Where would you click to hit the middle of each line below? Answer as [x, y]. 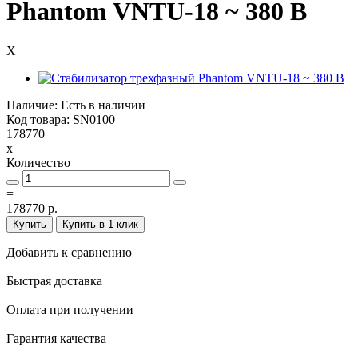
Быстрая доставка [54, 280]
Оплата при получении [70, 309]
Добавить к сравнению [69, 252]
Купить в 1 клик [100, 224]
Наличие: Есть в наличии [76, 105]
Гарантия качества [56, 338]
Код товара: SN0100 [61, 119]
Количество [38, 162]
